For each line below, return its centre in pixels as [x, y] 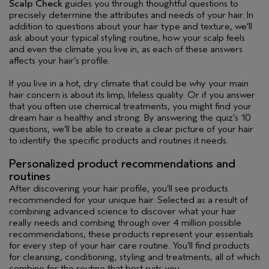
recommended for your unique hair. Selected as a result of [128, 200]
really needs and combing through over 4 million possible [125, 222]
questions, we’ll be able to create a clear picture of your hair [131, 129]
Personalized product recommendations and [122, 163]
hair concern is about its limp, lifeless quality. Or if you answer [132, 95]
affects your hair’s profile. [59, 60]
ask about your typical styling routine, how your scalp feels [127, 38]
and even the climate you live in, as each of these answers [126, 49]
